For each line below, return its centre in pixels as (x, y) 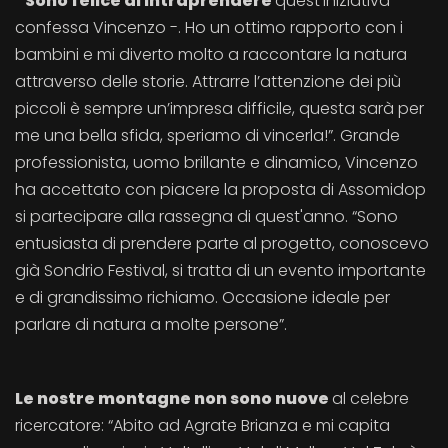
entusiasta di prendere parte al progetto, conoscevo (222, 243)
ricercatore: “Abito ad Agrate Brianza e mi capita (202, 425)
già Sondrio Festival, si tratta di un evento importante (220, 270)
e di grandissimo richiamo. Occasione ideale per (202, 297)
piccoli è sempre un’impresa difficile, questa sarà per (219, 108)
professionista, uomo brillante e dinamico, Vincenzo (216, 162)
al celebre (370, 398)
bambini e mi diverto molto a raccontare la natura (211, 54)
